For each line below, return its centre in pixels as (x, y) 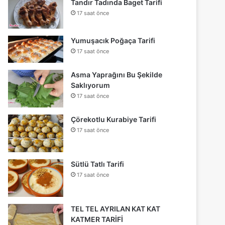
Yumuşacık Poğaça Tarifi (113, 40)
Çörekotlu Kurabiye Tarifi (114, 120)
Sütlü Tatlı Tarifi (98, 164)
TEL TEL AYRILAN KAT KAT (116, 209)
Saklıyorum (91, 85)
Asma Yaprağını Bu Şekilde (117, 75)
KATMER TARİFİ (97, 219)
